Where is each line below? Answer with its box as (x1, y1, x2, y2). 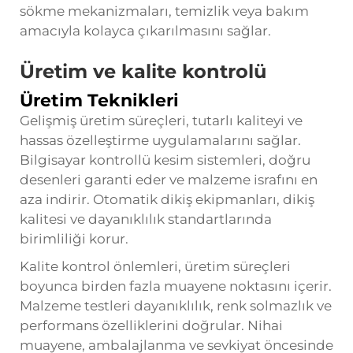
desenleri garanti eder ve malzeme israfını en (20, 171, 318, 188)
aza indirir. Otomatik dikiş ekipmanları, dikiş (20, 191, 314, 207)
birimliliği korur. (20, 230, 128, 247)
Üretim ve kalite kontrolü (20, 59, 266, 83)
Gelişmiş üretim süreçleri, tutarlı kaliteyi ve (20, 112, 303, 128)
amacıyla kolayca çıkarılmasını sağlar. (20, 22, 271, 39)
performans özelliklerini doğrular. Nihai (20, 317, 283, 333)
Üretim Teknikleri (20, 89, 179, 111)
